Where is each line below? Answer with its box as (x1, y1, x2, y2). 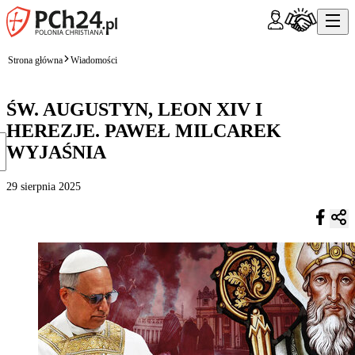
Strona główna (8, 54, 63, 66)
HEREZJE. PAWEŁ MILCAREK (6, 120, 281, 141)
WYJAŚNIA (6, 141, 106, 162)
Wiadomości (71, 54, 117, 66)
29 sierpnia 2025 (6, 180, 81, 193)
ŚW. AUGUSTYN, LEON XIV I (6, 98, 262, 120)
